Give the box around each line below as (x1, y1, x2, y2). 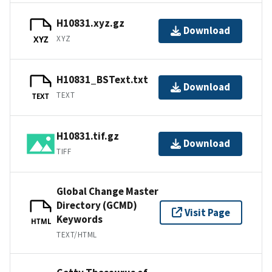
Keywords (56, 212, 103, 226)
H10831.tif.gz (56, 129, 119, 143)
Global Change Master (56, 184, 158, 198)
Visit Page (185, 205, 230, 219)
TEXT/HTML (56, 229, 97, 240)
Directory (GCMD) (56, 198, 137, 212)
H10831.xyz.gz (56, 16, 124, 30)
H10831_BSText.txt (56, 73, 148, 87)
